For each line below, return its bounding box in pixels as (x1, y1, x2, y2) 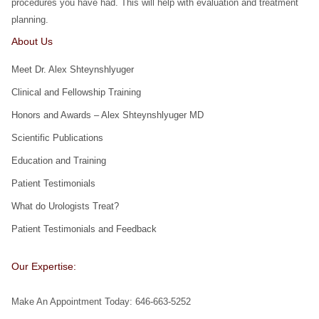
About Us (11, 36, 53, 47)
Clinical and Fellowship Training (11, 87, 141, 98)
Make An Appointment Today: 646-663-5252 (11, 296, 191, 307)
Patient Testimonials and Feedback (11, 224, 157, 234)
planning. (11, 14, 48, 25)
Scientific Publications (11, 132, 103, 143)
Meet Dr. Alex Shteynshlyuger (11, 64, 134, 75)
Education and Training (11, 155, 106, 166)
